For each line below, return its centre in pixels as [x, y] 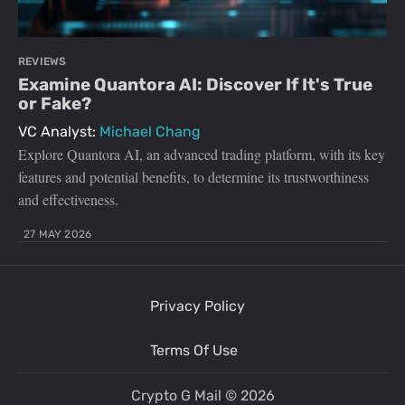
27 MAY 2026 [58, 235]
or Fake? [55, 104]
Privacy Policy [197, 306]
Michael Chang [150, 132]
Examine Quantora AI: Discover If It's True [195, 85]
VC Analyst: [59, 132]
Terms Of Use [193, 351]
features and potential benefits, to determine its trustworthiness [193, 177]
